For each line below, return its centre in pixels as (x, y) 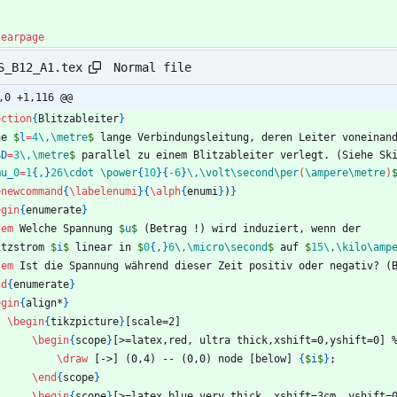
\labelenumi (103, 192)
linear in (103, 248)
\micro (206, 248)
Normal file (152, 67)
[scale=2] (153, 322)
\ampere (327, 173)
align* (44, 304)
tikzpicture (85, 322)
